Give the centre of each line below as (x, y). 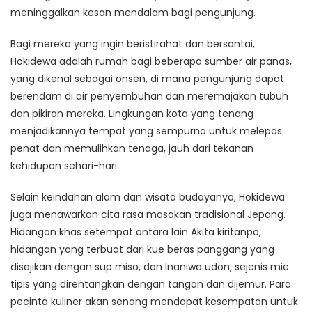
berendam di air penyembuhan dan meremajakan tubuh (149, 96)
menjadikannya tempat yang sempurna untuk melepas (146, 131)
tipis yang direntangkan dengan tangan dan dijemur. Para (151, 284)
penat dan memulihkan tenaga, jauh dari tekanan (132, 149)
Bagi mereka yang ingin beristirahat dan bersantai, (133, 44)
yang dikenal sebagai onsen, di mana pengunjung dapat (147, 79)
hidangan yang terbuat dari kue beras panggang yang (142, 250)
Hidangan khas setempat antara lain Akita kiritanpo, (136, 232)
